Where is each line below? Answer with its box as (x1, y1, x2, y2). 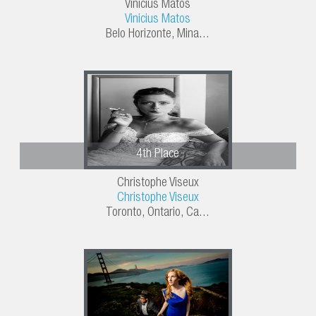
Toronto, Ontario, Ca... (106, 207, 210, 220)
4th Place (136, 148, 180, 162)
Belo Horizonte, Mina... (106, 28, 210, 42)
